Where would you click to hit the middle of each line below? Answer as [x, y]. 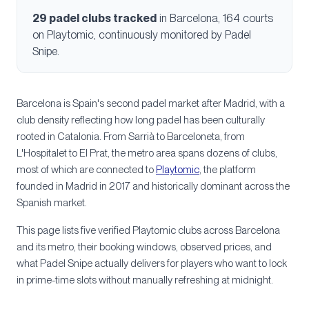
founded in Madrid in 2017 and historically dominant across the [153, 186]
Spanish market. [52, 203]
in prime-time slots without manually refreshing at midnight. [145, 280]
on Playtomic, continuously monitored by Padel [142, 35]
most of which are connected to [85, 170]
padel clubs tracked [102, 18]
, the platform [228, 170]
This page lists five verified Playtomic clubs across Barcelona [148, 230]
